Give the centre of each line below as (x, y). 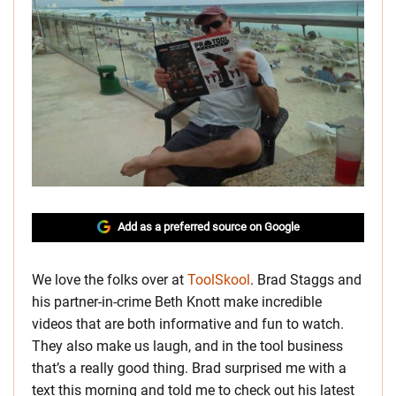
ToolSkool (219, 280)
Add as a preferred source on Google (208, 227)
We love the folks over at (110, 280)
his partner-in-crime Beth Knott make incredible (177, 302)
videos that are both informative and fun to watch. (188, 324)
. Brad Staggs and (306, 280)
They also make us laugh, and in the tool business (187, 346)
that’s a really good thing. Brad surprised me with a (189, 368)
